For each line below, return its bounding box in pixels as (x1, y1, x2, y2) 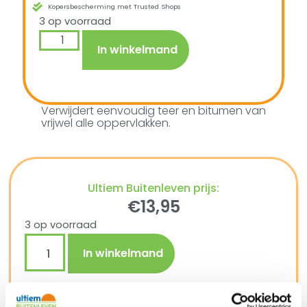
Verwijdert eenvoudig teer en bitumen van (40, 103, 266, 119)
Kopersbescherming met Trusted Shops (48, 2, 182, 12)
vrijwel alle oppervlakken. (40, 115, 171, 132)
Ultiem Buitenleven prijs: (88, 180, 219, 197)
